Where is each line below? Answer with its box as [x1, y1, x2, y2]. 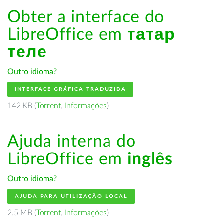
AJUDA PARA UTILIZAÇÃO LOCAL [15, 194, 128, 199]
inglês [127, 151, 173, 168]
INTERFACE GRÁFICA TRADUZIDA [15, 87, 126, 92]
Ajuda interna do [7, 133, 136, 150]
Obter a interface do [7, 9, 164, 25]
